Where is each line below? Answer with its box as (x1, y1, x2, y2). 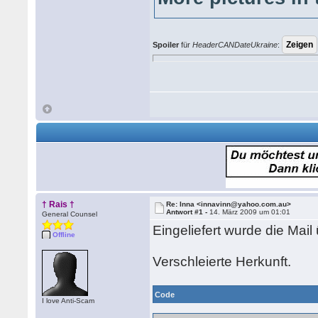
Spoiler (153, 40, 180, 49)
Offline (53, 231, 76, 238)
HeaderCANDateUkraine (192, 40, 278, 49)
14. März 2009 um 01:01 (209, 208, 291, 216)
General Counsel (42, 210, 98, 218)
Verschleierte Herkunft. (153, 254, 292, 269)
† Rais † (42, 199, 75, 209)
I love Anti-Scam (42, 297, 95, 305)
